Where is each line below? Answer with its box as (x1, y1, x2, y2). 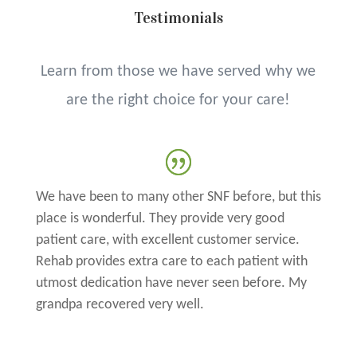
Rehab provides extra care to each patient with (35, 253, 308, 269)
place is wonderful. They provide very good (35, 210, 284, 226)
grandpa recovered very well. (35, 296, 204, 312)
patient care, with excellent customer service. (35, 232, 300, 248)
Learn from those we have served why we (41, 63, 316, 80)
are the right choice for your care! (66, 92, 291, 108)
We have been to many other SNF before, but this (35, 189, 321, 205)
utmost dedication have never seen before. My (35, 275, 307, 291)
